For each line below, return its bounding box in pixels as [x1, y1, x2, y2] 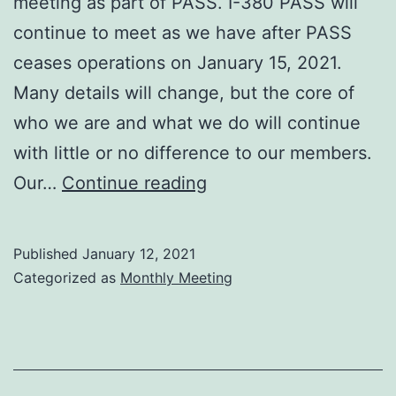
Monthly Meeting [120, 268, 232, 286]
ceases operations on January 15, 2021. [13, 51, 342, 73]
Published [13, 244, 82, 263]
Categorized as [13, 268, 120, 286]
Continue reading [62, 171, 207, 194]
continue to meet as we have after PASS [13, 21, 352, 43]
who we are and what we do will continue [13, 111, 361, 133]
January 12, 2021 [82, 244, 195, 263]
